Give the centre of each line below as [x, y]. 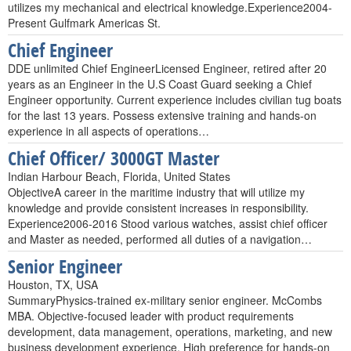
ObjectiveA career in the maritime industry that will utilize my [156, 192]
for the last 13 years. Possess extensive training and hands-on [162, 115]
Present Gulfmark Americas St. [84, 23]
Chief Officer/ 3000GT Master [114, 158]
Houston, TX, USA [53, 284]
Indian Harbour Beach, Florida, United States [119, 176]
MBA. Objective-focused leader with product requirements [151, 316]
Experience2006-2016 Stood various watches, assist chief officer [168, 223]
